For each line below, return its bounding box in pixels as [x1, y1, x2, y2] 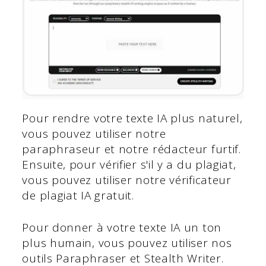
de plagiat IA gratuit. [22, 187, 134, 203]
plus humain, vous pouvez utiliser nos [22, 235, 232, 251]
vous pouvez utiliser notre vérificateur [22, 172, 232, 188]
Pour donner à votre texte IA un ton [22, 220, 221, 236]
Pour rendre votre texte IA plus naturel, [22, 110, 243, 126]
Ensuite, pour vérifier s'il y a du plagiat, [22, 156, 236, 172]
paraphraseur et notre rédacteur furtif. [22, 141, 241, 157]
